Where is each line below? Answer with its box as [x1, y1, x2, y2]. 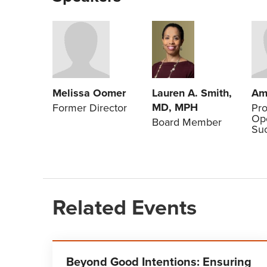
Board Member [152, 114, 222, 130]
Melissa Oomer [52, 85, 126, 101]
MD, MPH [152, 99, 198, 115]
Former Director [52, 100, 127, 116]
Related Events [52, 191, 197, 223]
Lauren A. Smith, [152, 85, 232, 101]
